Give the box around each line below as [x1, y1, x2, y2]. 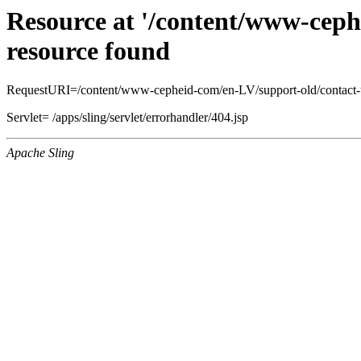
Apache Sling [6, 146, 74, 160]
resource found [6, 36, 170, 65]
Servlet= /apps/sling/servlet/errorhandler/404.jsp [6, 110, 248, 125]
